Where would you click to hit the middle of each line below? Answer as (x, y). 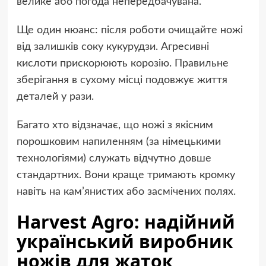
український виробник (125, 242)
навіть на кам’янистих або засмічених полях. (126, 192)
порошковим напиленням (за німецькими (118, 142)
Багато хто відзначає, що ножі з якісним (115, 126)
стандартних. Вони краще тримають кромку (126, 175)
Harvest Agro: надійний (126, 222)
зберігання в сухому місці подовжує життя (122, 80)
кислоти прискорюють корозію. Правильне (122, 64)
